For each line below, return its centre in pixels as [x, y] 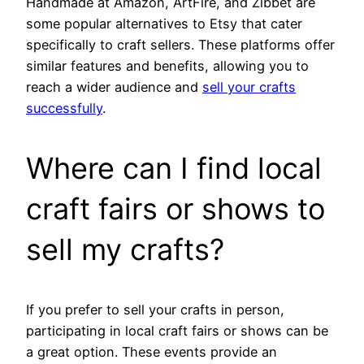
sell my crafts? [125, 249]
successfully [64, 108]
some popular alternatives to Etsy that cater [164, 23]
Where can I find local [174, 168]
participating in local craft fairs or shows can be [177, 330]
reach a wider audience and [114, 87]
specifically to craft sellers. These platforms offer [180, 44]
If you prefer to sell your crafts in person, [155, 309]
